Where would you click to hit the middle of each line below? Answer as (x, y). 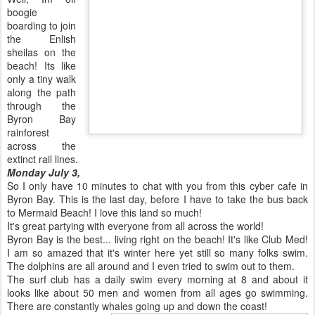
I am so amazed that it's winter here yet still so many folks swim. (157, 252)
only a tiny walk (41, 79)
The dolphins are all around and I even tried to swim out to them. (151, 266)
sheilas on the (41, 52)
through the (41, 105)
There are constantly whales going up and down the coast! (137, 306)
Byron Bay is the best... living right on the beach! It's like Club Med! (157, 239)
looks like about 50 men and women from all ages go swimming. (157, 292)
